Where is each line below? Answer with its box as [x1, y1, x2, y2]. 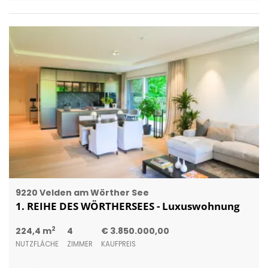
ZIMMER [66, 239, 93, 249]
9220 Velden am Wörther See [15, 186, 149, 199]
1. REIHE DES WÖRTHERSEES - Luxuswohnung [15, 199, 240, 213]
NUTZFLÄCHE [15, 239, 59, 249]
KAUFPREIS [100, 239, 136, 249]
